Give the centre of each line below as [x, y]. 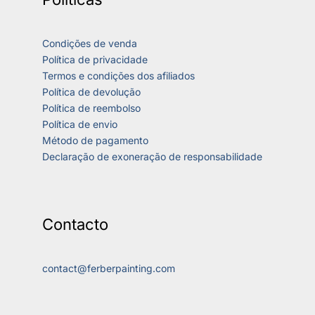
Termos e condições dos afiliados [118, 76]
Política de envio [80, 124]
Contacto [75, 225]
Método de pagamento [95, 141]
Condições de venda [90, 44]
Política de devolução [91, 92]
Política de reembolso [91, 108]
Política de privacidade [95, 60]
